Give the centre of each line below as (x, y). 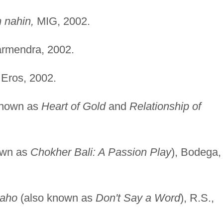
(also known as (56, 198)
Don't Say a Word (138, 198)
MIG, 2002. (62, 21)
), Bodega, (196, 152)
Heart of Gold (73, 106)
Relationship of (165, 106)
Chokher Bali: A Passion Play (101, 152)
